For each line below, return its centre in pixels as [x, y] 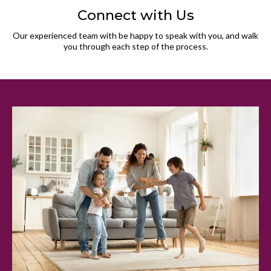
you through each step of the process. [135, 46]
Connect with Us [135, 15]
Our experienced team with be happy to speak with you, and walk [135, 35]
